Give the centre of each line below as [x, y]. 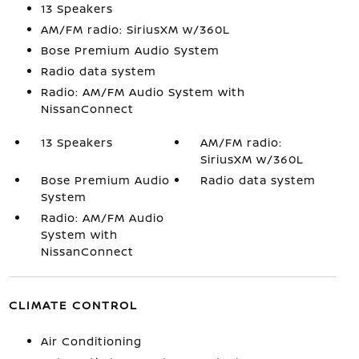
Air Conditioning [91, 341]
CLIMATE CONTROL [73, 305]
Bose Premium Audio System [130, 50]
